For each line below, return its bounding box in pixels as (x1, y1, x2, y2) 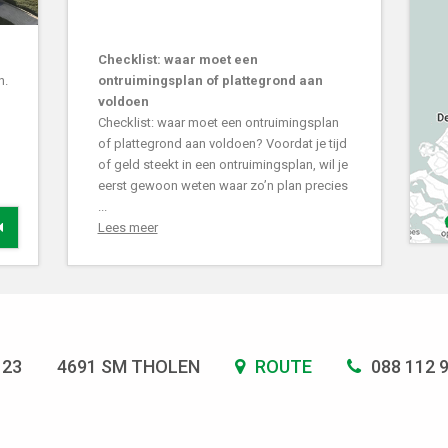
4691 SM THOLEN (57, 355, 200, 377)
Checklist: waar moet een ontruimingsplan (97, 114, 339, 130)
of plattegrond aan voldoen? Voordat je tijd (97, 135, 347, 151)
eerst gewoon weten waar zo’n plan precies (97, 177, 348, 193)
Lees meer (97, 219, 158, 235)
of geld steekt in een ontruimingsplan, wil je (97, 156, 348, 172)
